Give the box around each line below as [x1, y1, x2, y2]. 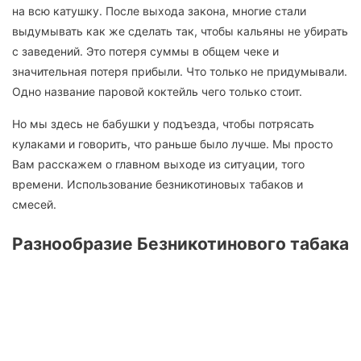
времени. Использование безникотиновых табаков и [12, 177, 303, 192]
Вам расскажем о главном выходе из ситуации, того [12, 157, 305, 172]
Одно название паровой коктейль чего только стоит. [12, 85, 302, 99]
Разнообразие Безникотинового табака [12, 233, 349, 254]
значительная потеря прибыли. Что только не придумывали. [12, 64, 347, 79]
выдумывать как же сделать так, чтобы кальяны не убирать [12, 24, 348, 39]
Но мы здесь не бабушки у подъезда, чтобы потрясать [12, 117, 314, 131]
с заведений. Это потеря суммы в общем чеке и [12, 44, 279, 59]
